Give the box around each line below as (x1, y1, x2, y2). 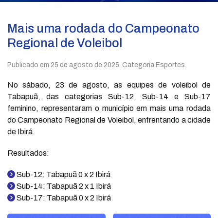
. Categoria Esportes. (119, 61, 186, 69)
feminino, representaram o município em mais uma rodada (7, 104, 211, 112)
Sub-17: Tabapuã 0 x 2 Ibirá (15, 193, 111, 202)
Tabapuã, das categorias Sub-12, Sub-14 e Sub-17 (7, 92, 211, 101)
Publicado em (7, 61, 51, 69)
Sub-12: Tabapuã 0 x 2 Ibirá (15, 170, 110, 179)
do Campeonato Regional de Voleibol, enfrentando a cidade (7, 115, 211, 124)
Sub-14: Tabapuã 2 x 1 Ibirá (15, 182, 111, 190)
